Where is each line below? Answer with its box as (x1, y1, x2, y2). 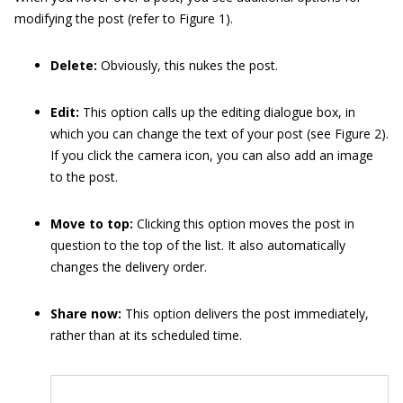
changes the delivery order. (50, 258, 207, 276)
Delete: (50, 57, 97, 75)
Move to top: (50, 215, 133, 233)
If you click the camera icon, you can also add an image (50, 147, 373, 165)
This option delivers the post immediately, (121, 305, 369, 323)
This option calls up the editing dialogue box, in (79, 103, 355, 121)
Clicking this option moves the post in (133, 215, 354, 233)
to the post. (50, 168, 118, 186)
